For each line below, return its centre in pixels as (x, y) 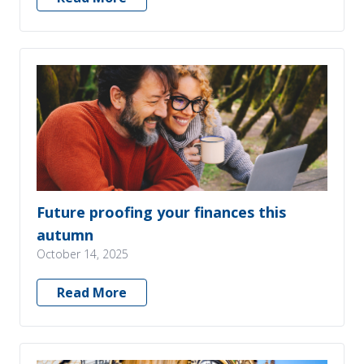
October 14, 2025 (82, 254)
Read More (92, 292)
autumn (65, 235)
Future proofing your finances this (161, 212)
